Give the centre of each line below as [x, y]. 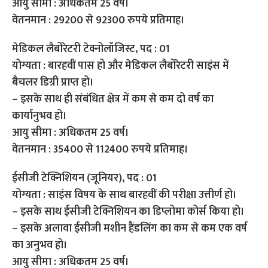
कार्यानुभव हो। [41, 116]
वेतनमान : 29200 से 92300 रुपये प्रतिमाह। [100, 20]
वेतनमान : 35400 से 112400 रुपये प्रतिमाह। [102, 150]
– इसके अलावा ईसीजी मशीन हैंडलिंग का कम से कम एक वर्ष [130, 229]
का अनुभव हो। [41, 245]
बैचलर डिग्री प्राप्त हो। [54, 83]
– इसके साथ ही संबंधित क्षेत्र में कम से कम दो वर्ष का [113, 99]
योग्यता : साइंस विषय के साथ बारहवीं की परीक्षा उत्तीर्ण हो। [126, 195]
